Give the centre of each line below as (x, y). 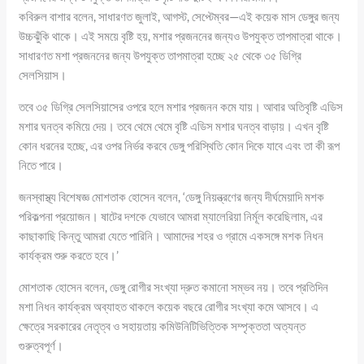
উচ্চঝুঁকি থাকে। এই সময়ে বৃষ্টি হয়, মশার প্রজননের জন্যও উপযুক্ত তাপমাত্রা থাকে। (181, 35)
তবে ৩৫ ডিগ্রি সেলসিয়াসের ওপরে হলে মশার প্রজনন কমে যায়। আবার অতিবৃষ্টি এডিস (181, 106)
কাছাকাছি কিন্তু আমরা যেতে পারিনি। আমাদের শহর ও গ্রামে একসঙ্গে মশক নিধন (171, 235)
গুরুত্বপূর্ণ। (41, 345)
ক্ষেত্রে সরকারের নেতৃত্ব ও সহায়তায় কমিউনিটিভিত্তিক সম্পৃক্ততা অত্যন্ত (162, 325)
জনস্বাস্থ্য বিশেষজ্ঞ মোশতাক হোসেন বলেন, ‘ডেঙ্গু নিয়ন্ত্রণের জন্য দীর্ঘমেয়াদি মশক (172, 196)
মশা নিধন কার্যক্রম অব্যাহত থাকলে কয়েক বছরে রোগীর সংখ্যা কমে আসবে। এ (169, 306)
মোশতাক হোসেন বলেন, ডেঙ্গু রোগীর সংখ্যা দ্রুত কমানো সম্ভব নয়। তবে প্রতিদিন (174, 286)
